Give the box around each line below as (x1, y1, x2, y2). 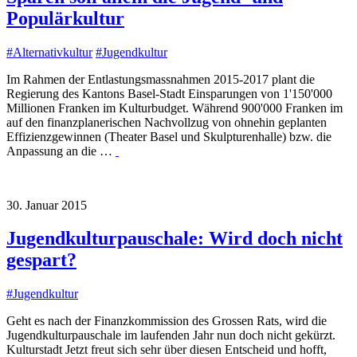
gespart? (6, 249, 76, 271)
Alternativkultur (13, 45, 92, 59)
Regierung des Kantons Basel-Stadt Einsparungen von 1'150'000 (6, 86, 332, 100)
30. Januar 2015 (6, 198, 87, 212)
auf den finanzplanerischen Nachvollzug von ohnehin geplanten (6, 115, 327, 129)
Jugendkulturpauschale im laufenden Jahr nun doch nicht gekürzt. (6, 328, 335, 343)
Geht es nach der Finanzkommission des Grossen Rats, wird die (6, 314, 327, 328)
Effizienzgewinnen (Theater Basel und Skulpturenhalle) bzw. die (6, 129, 331, 143)
